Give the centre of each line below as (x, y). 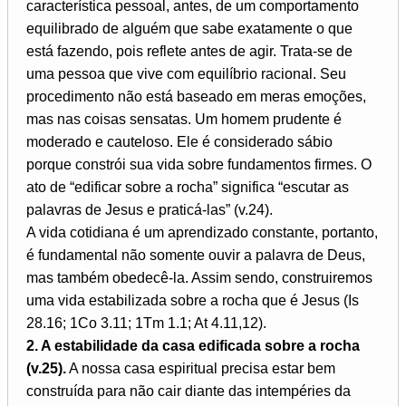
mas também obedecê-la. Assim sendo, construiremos (199, 278)
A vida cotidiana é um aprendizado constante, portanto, (202, 233)
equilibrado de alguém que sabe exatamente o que (189, 29)
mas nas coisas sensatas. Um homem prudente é (184, 120)
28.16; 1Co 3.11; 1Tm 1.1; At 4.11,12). (146, 324)
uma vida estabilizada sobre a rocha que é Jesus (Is (193, 301)
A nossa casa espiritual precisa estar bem (201, 369)
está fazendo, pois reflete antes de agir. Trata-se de (189, 52)
